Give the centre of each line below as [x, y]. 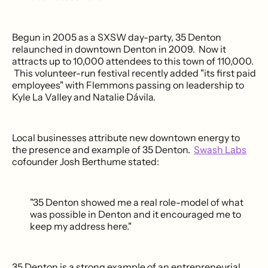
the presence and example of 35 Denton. [103, 149]
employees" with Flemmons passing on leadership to [128, 85]
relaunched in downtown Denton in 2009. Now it [119, 49]
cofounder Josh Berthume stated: [86, 161]
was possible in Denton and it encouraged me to [135, 214]
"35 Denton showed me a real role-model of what [137, 202]
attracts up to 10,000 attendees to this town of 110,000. [133, 61]
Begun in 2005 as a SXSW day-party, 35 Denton [117, 37]
